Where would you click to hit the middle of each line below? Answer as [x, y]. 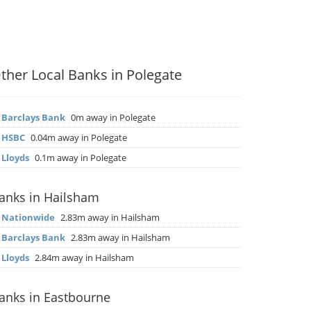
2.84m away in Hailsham [83, 258]
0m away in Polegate [112, 117]
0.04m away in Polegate [78, 137]
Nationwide [28, 217]
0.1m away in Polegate [79, 158]
